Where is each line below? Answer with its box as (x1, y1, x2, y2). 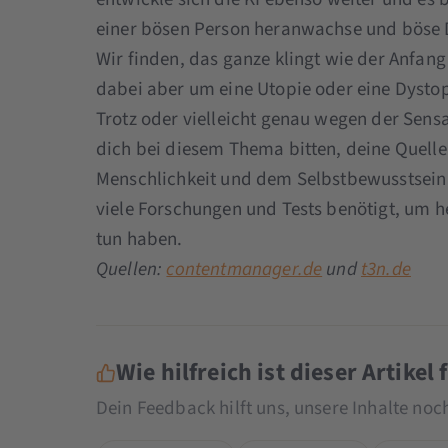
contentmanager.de (166, 255, 323, 283)
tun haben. (95, 225, 183, 253)
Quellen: (95, 255, 167, 283)
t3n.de (360, 255, 411, 283)
